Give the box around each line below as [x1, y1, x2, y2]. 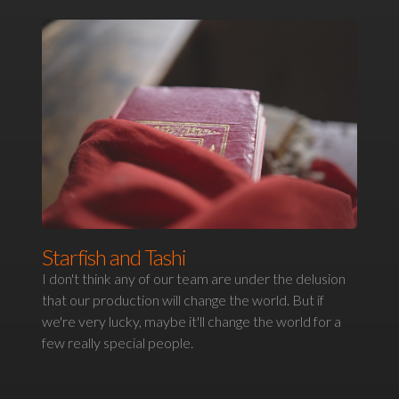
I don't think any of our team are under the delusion [42, 270, 346, 288]
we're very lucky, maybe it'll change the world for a [42, 313, 342, 330]
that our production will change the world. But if [42, 291, 325, 309]
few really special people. [42, 334, 194, 352]
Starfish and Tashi [42, 244, 186, 271]
